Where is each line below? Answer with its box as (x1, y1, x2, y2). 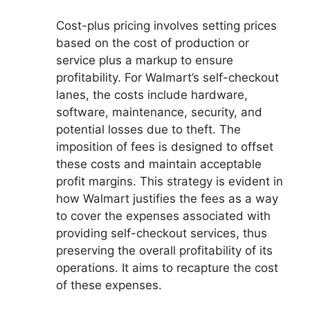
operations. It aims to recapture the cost (56, 261, 278, 275)
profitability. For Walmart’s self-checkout (56, 71, 279, 85)
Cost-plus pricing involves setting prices (56, 19, 277, 33)
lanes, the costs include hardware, (56, 88, 248, 102)
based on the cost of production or (56, 36, 249, 51)
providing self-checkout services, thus (56, 226, 267, 241)
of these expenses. (56, 278, 162, 293)
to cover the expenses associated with (56, 209, 271, 224)
